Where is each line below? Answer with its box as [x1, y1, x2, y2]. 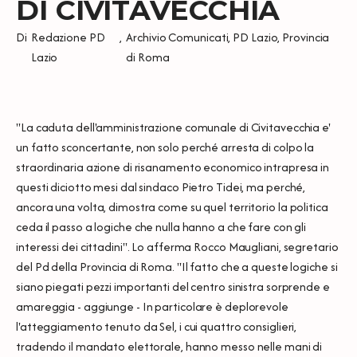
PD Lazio [233, 28, 278, 45]
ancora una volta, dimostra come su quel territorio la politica [16, 198, 328, 215]
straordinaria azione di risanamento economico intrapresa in [16, 158, 330, 175]
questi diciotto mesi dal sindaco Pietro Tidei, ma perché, [16, 178, 306, 195]
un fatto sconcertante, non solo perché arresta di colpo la [16, 138, 315, 155]
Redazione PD [30, 28, 105, 45]
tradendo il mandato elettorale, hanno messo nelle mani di [16, 337, 323, 355]
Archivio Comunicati [126, 28, 229, 45]
